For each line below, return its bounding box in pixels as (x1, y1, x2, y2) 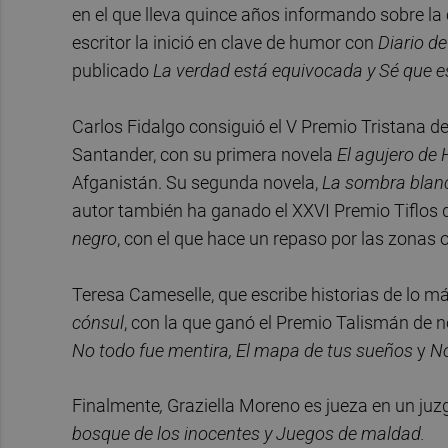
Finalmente (72, 395, 160, 417)
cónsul (72, 311, 124, 333)
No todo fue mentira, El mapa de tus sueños (72, 339, 413, 361)
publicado (72, 60, 153, 82)
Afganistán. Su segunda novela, (72, 171, 318, 193)
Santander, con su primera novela (72, 143, 337, 165)
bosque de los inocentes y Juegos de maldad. (72, 423, 425, 445)
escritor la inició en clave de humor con (72, 32, 378, 54)
